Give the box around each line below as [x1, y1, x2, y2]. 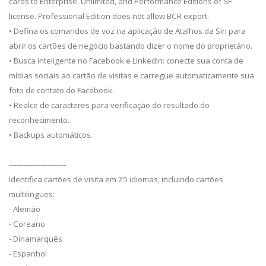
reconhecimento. [9, 115, 69, 126]
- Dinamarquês [9, 233, 62, 245]
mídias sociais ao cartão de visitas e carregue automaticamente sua [9, 70, 254, 81]
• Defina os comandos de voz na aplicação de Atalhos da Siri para [9, 26, 246, 37]
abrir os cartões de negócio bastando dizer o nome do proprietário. [9, 40, 252, 52]
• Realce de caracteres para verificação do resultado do [9, 100, 210, 111]
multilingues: [9, 189, 55, 200]
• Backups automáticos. [9, 129, 93, 141]
